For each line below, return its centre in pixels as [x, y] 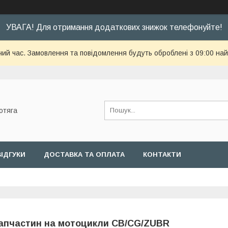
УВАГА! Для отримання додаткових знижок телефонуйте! [114, 27]
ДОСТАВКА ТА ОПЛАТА [84, 154]
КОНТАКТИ [162, 154]
